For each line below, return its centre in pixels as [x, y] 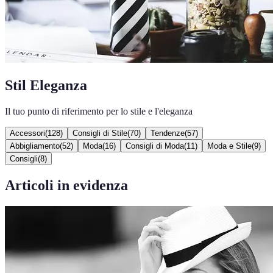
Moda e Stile [229, 146]
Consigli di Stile [100, 133]
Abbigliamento [35, 146]
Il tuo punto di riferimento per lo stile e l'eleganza [99, 111]
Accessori [27, 133]
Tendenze [168, 133]
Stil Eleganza [46, 85]
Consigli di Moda [155, 146]
